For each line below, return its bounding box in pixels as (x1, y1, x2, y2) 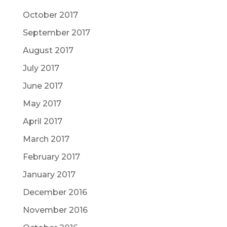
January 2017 (22, 169, 75, 179)
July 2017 (22, 63, 59, 73)
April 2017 (22, 116, 62, 126)
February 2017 (22, 152, 80, 162)
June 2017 (22, 81, 63, 91)
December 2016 (22, 187, 87, 197)
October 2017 (22, 10, 78, 20)
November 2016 (22, 205, 88, 215)
